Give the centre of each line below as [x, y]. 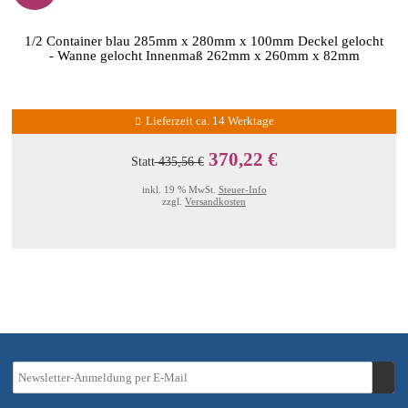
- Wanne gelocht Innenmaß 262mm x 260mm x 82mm [204, 55]
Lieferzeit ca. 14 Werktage [209, 121]
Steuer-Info [242, 189]
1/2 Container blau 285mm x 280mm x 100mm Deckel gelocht [204, 41]
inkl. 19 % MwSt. [180, 189]
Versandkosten [215, 201]
